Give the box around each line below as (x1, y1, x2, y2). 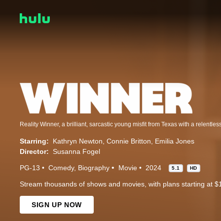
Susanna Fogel (53, 147, 100, 156)
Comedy (48, 164, 74, 172)
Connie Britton (107, 137, 151, 146)
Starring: (20, 137, 49, 146)
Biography (78, 164, 110, 172)
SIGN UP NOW (32, 201, 82, 209)
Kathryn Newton (53, 137, 103, 146)
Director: (20, 147, 49, 156)
